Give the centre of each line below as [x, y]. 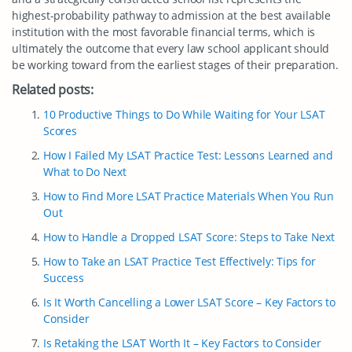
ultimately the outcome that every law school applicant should [171, 48]
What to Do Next [85, 172]
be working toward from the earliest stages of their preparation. [175, 65]
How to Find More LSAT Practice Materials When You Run [189, 196]
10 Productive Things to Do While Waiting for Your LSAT [184, 114]
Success [64, 278]
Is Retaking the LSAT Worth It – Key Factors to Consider [182, 343]
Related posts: [53, 90]
